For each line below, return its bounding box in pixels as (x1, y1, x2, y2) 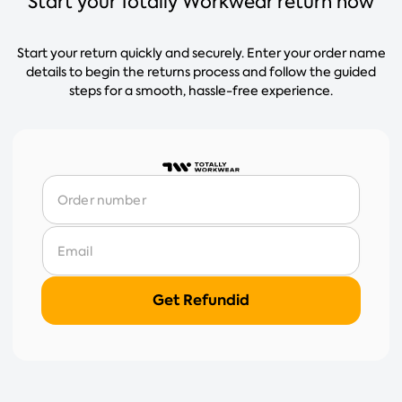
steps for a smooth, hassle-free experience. (69, 83, 333, 99)
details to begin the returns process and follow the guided (26, 64, 376, 80)
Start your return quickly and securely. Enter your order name (16, 45, 386, 61)
